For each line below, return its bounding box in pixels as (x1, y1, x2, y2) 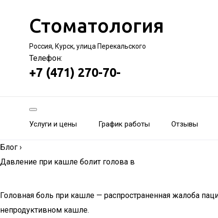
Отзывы (171, 120, 198, 128)
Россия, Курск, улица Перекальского (29, 42, 146, 50)
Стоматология (29, 15, 164, 36)
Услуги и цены (29, 120, 77, 128)
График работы (98, 120, 150, 128)
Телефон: (29, 54, 62, 63)
